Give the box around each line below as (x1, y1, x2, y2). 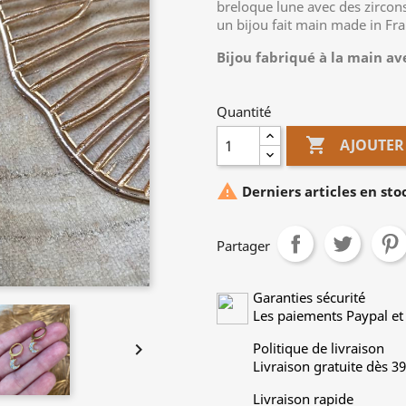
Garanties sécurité (253, 288, 365, 306)
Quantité (217, 102, 271, 121)
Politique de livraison (253, 339, 384, 357)
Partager (217, 237, 270, 255)
